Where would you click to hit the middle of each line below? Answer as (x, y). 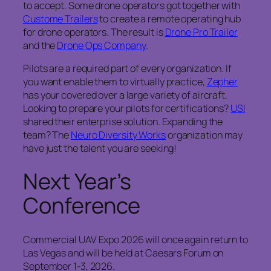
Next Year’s (77, 181)
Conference (82, 206)
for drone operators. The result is (94, 32)
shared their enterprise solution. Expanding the (123, 122)
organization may (204, 135)
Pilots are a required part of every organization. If (127, 69)
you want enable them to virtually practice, (115, 82)
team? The (47, 135)
